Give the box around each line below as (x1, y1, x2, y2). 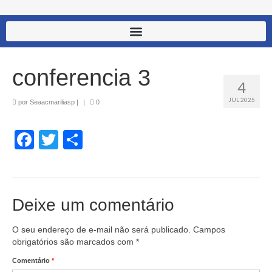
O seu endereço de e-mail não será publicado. (12, 225, 191, 235)
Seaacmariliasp (30, 98, 75, 106)
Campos (193, 225, 225, 235)
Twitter (58, 129, 116, 151)
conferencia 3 (12, 65, 151, 91)
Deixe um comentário (12, 195, 174, 215)
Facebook (34, 129, 120, 151)
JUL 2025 (228, 96, 255, 104)
